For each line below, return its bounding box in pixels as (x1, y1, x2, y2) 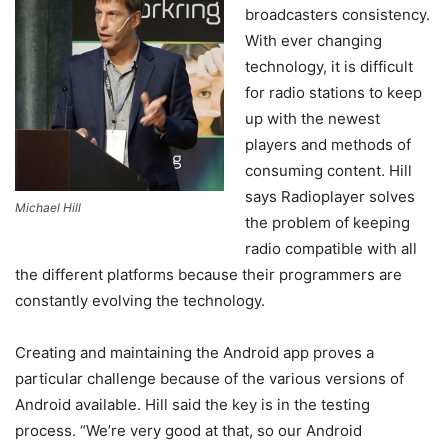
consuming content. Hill (245, 161, 412, 181)
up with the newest (245, 109, 380, 129)
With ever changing (245, 31, 382, 51)
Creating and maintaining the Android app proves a (15, 343, 374, 363)
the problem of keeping (245, 213, 410, 233)
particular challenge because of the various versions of (15, 369, 404, 389)
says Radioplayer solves (245, 187, 415, 207)
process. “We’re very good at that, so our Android (15, 421, 362, 441)
